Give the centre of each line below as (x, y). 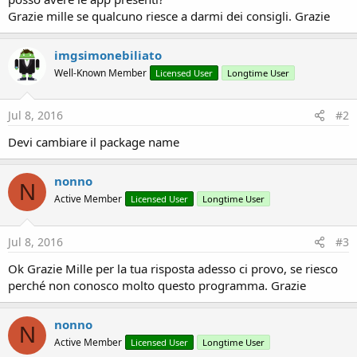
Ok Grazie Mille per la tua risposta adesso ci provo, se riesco (173, 268)
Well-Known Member (100, 73)
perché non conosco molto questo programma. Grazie (157, 285)
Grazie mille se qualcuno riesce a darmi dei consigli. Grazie (169, 16)
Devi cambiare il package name (94, 142)
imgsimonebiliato (108, 55)
